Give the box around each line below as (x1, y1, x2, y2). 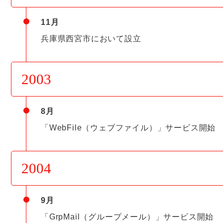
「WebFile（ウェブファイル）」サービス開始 (41, 123, 216, 132)
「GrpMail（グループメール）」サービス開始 (41, 212, 214, 221)
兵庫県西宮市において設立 (41, 34, 141, 43)
